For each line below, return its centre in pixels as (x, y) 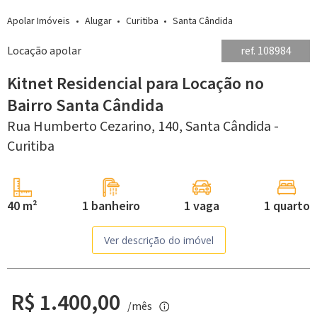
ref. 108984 (266, 51)
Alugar (98, 21)
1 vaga (202, 206)
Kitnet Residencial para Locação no (136, 83)
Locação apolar (44, 51)
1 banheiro (111, 206)
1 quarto (287, 206)
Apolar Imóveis (39, 21)
